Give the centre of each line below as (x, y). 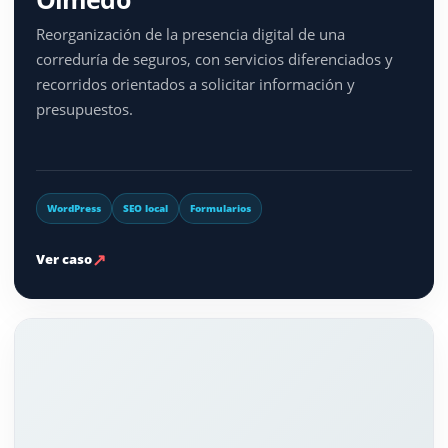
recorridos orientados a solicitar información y (195, 84)
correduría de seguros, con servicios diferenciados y (214, 59)
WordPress (73, 207)
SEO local (145, 207)
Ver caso (63, 259)
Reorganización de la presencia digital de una (190, 34)
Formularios (220, 207)
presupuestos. (84, 109)
